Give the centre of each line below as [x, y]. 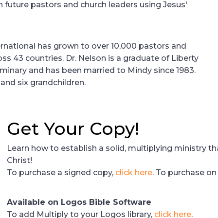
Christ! [19, 161]
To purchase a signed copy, [61, 173]
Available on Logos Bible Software [79, 202]
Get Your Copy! [73, 129]
